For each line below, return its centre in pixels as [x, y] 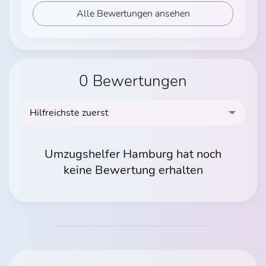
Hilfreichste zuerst [69, 113]
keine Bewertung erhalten [133, 170]
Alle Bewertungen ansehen [133, 13]
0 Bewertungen [133, 81]
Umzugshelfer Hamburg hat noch [133, 154]
